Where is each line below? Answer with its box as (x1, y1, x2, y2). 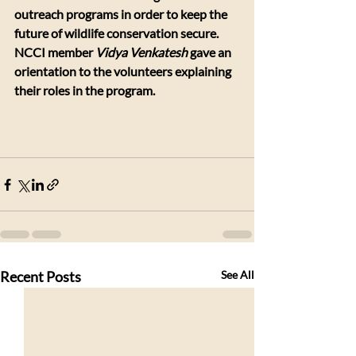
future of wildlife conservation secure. (14, 25, 221, 41)
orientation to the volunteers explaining (14, 64, 234, 79)
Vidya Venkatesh (95, 44, 188, 60)
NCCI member (14, 44, 95, 60)
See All (221, 268, 254, 281)
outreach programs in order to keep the (14, 6, 230, 21)
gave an (188, 44, 234, 60)
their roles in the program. (14, 83, 155, 98)
